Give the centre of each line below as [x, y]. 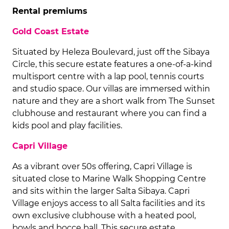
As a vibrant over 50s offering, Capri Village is [102, 166]
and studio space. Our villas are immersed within [111, 89]
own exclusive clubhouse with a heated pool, [104, 215]
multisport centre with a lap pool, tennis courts [108, 76]
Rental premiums [50, 11]
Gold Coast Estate [51, 31]
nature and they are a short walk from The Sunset [114, 101]
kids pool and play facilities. [67, 125]
